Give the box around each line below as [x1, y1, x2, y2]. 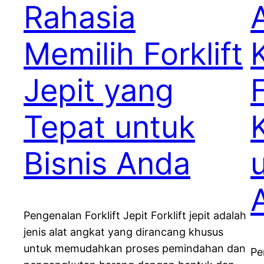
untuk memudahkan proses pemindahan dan [24, 242, 246, 255]
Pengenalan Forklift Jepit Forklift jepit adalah [24, 209, 246, 222]
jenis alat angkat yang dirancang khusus [24, 226, 223, 239]
